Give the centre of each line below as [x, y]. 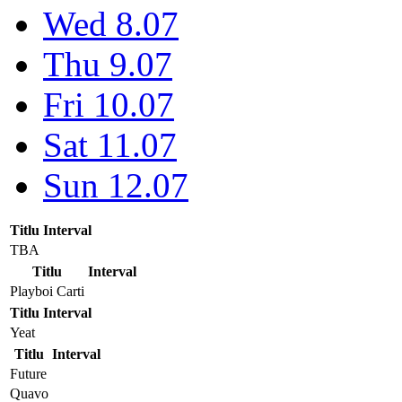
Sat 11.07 [110, 144]
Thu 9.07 [108, 64]
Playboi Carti [47, 291]
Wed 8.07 [111, 23]
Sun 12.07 [116, 185]
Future [28, 373]
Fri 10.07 [109, 104]
